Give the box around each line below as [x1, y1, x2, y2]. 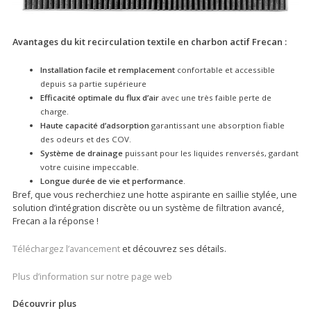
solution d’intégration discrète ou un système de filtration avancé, [12, 201, 284, 215]
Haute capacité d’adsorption [40, 120, 149, 131]
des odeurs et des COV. [40, 134, 131, 145]
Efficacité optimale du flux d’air [40, 92, 159, 103]
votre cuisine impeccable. [40, 162, 139, 173]
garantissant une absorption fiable [149, 120, 285, 131]
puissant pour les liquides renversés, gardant [123, 148, 299, 159]
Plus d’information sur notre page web [12, 269, 172, 283]
